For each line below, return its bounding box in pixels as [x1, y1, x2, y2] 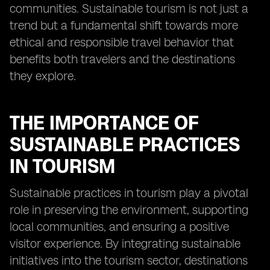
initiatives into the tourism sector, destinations [10, 253, 248, 268]
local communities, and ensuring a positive [10, 219, 229, 234]
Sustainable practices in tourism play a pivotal [10, 186, 248, 200]
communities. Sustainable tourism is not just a [10, 1, 248, 16]
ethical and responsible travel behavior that [10, 35, 234, 49]
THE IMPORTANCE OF [10, 111, 198, 134]
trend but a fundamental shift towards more [10, 18, 238, 33]
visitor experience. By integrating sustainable [10, 236, 240, 251]
